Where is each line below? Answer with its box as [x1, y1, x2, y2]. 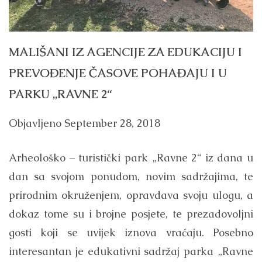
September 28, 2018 [64, 116, 160, 130]
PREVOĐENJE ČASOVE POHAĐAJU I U [9, 65, 227, 81]
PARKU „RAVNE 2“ [9, 86, 112, 102]
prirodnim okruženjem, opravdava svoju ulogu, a [9, 188, 253, 202]
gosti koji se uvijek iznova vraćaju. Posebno [9, 226, 253, 240]
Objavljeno [9, 116, 64, 130]
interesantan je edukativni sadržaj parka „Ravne [9, 244, 253, 258]
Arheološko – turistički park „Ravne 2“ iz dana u [9, 151, 253, 165]
